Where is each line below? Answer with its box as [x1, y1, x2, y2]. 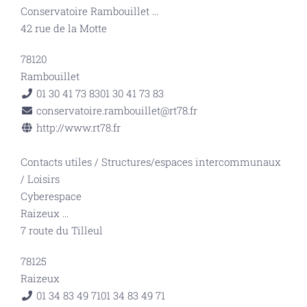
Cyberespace [21, 189, 82, 203]
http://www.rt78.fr [36, 121, 121, 134]
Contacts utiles [21, 155, 92, 169]
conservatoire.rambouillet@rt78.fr [36, 103, 197, 117]
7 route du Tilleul [21, 223, 103, 237]
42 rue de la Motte [21, 21, 107, 35]
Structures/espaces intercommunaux [101, 155, 281, 169]
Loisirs [27, 172, 60, 186]
